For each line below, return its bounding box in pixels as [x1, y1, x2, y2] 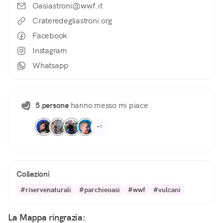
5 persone [35, 100, 69, 111]
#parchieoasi [79, 185, 120, 195]
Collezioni [16, 169, 50, 180]
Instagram [32, 45, 67, 56]
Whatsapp [32, 60, 69, 71]
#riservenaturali [20, 185, 71, 195]
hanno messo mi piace [68, 100, 148, 111]
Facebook [32, 30, 67, 41]
